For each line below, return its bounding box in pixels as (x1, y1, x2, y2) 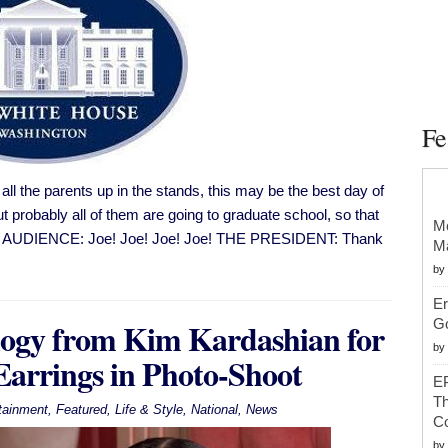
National (190, 402, 238, 418)
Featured (55, 402, 107, 418)
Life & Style (114, 402, 183, 418)
